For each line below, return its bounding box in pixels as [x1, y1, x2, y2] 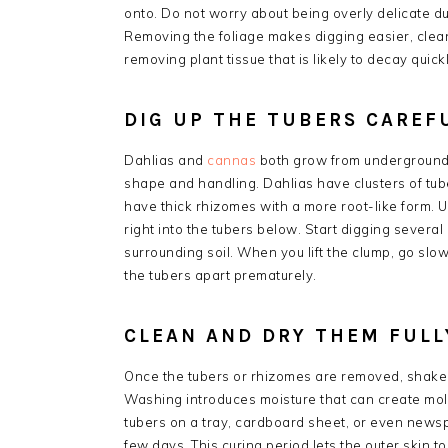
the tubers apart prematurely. [124, 266, 317, 283]
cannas [207, 151, 256, 168]
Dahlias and [124, 151, 207, 168]
